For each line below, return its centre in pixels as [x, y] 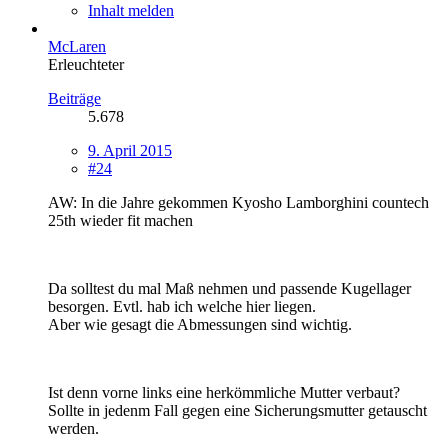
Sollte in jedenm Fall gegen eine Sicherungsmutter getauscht [237, 410]
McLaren [77, 46]
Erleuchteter [86, 64]
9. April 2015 [130, 150]
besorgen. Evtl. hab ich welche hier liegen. [182, 306]
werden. [73, 428]
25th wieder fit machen [120, 220]
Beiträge [74, 98]
